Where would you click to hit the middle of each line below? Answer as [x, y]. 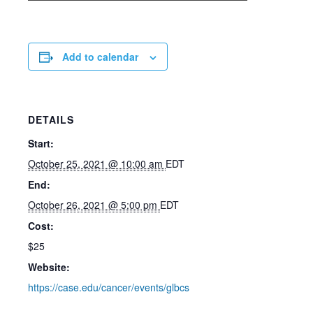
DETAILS [51, 119]
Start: [41, 143]
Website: [49, 267]
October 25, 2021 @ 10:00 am [97, 163]
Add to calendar [100, 57]
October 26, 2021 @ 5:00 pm [94, 205]
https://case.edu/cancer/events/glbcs [109, 287]
